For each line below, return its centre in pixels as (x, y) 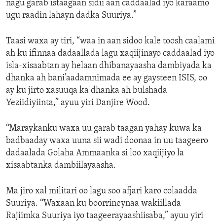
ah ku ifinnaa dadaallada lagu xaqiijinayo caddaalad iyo (110, 54)
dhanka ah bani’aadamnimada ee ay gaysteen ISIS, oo (107, 78)
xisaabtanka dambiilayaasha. (61, 166)
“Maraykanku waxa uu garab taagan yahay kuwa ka (104, 129)
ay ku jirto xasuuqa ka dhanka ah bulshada (87, 91)
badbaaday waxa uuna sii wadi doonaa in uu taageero (107, 141)
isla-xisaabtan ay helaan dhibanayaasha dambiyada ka (109, 66)
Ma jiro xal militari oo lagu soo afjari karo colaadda (102, 191)
